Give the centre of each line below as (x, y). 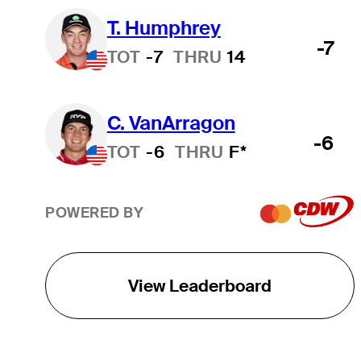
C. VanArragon (171, 122)
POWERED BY (94, 213)
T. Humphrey (164, 27)
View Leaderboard (199, 285)
